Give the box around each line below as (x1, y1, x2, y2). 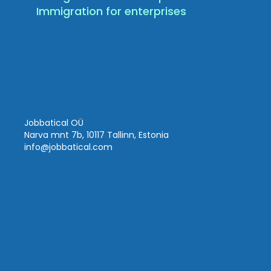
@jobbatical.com (41, 141, 113, 154)
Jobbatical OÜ (24, 117, 84, 129)
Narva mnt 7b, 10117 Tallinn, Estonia (24, 129, 169, 142)
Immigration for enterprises (36, 4, 187, 19)
